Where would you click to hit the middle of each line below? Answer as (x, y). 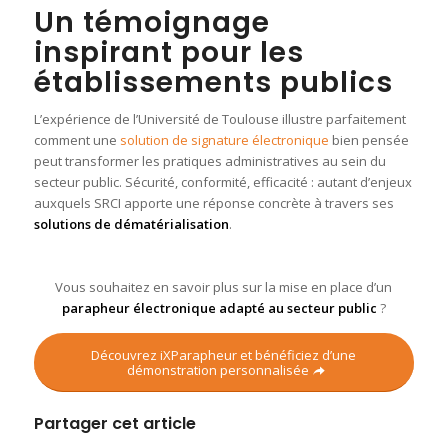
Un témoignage (151, 23)
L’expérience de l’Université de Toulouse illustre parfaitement (219, 119)
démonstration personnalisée (217, 370)
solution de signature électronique (224, 140)
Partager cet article (114, 424)
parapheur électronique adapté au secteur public (219, 308)
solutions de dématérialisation (131, 224)
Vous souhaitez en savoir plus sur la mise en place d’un (224, 287)
